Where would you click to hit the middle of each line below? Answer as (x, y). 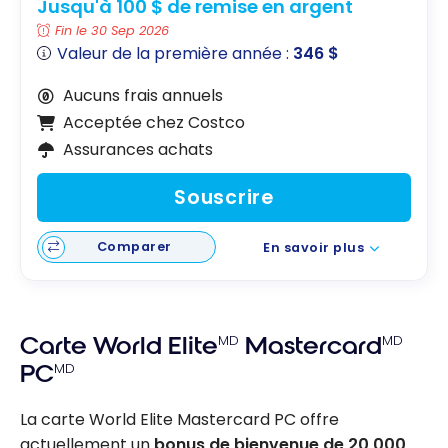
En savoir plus (314, 247)
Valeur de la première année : (175, 54)
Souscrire (224, 197)
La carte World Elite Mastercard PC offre (179, 420)
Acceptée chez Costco (153, 123)
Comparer (134, 247)
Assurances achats (137, 150)
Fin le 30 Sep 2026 (112, 31)
